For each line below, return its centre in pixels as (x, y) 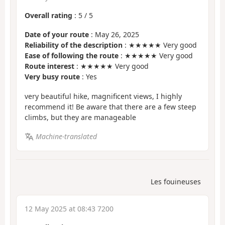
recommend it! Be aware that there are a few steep (110, 106)
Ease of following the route (72, 56)
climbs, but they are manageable (80, 117)
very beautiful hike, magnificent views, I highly (103, 96)
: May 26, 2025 (114, 35)
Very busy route (52, 77)
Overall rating (48, 15)
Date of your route (57, 35)
